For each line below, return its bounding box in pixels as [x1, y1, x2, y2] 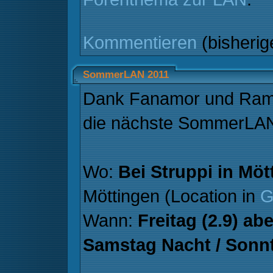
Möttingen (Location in [83, 186, 260, 206]
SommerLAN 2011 [83, 69, 169, 80]
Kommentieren [83, 32, 197, 52]
